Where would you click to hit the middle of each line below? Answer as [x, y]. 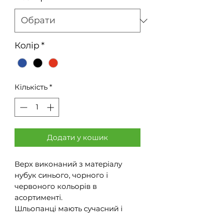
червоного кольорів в [56, 186]
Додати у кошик [77, 137]
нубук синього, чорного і [61, 175]
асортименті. [39, 197]
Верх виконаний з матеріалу [68, 164]
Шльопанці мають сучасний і [69, 208]
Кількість [31, 87]
